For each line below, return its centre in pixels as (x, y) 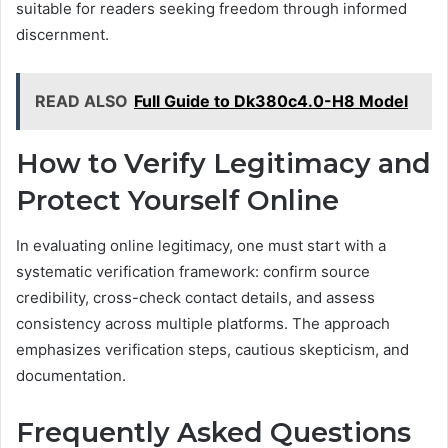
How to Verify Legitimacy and (223, 164)
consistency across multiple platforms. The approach (203, 323)
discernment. (62, 35)
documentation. (71, 375)
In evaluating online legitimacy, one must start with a (201, 245)
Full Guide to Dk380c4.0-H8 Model (271, 101)
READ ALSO (81, 101)
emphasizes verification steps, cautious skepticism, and (212, 349)
